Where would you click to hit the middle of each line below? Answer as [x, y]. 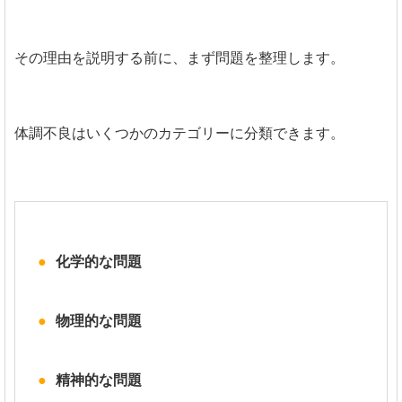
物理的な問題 [99, 320]
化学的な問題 [99, 261]
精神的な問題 [99, 380]
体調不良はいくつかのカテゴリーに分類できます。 [179, 133]
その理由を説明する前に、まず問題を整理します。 [179, 57]
